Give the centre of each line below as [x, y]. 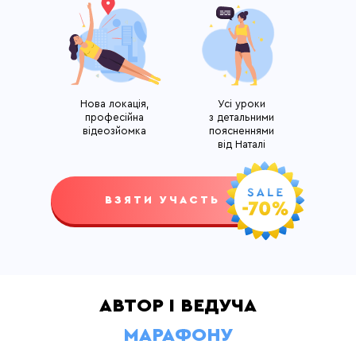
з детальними [242, 117]
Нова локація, [114, 104]
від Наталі [242, 144]
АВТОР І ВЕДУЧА [178, 306]
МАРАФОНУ [178, 335]
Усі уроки [242, 104]
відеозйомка [114, 131]
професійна [114, 117]
